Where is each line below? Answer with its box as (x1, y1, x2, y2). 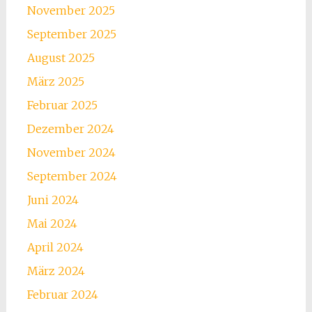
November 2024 (26, 146, 116, 160)
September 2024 (26, 169, 117, 184)
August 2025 (26, 51, 95, 65)
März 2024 (26, 264, 85, 279)
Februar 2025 (26, 98, 97, 113)
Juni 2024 (26, 193, 79, 208)
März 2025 (26, 75, 84, 89)
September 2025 (26, 27, 116, 42)
